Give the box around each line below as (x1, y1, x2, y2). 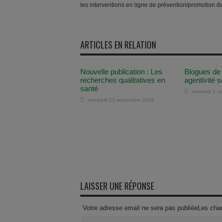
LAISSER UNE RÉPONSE (80, 179, 154, 192)
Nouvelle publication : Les (80, 67, 163, 76)
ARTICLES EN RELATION (80, 38, 156, 51)
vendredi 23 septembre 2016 (88, 97, 154, 103)
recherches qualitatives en (80, 76, 165, 84)
